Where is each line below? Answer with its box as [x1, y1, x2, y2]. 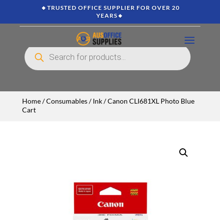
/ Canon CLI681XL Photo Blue [102, 97, 194, 105]
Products [24, 43, 45, 49]
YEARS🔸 [96, 12, 124, 19]
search [24, 48, 40, 55]
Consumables [46, 97, 87, 105]
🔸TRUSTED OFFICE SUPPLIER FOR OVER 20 [40, 4, 180, 11]
